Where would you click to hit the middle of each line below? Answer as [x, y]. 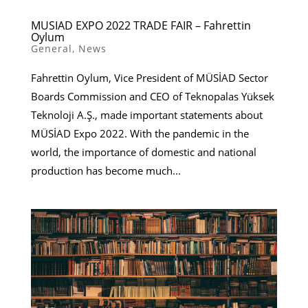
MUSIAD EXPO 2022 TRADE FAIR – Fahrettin [141, 26]
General [51, 49]
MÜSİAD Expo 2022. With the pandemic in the [140, 134]
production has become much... [106, 171]
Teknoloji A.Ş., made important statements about [146, 115]
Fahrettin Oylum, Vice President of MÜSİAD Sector [149, 78]
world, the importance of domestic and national [143, 152]
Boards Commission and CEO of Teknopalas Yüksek [152, 97]
